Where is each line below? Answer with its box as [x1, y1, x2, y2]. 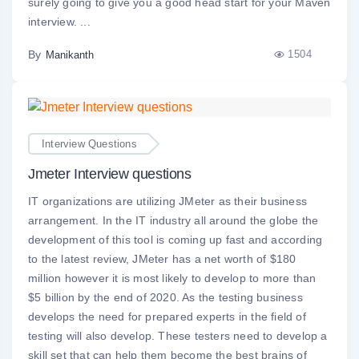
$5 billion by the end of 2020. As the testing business [28, 291, 303, 305]
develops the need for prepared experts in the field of [28, 310, 306, 324]
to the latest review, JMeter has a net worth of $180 [28, 252, 296, 266]
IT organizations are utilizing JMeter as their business [28, 195, 308, 208]
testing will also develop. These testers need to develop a [28, 329, 328, 343]
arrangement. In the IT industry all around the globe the [28, 214, 319, 228]
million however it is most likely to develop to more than [28, 272, 317, 285]
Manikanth [46, 48, 94, 61]
